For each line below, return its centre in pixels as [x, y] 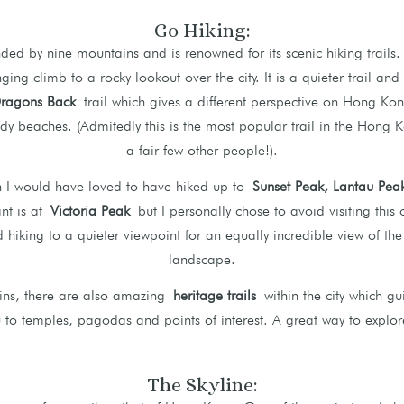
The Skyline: [202, 384]
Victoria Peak [90, 210]
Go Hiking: [202, 30]
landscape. [202, 259]
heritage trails [214, 295]
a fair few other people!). [202, 150]
